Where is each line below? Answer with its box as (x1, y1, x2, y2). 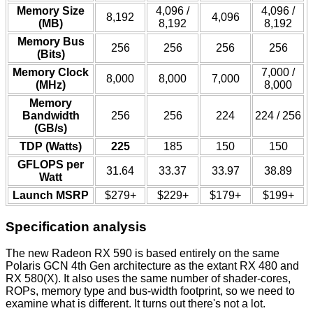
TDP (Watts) (20, 140, 82, 153)
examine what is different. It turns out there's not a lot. (6, 298, 265, 310)
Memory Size (17, 5, 85, 17)
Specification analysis (6, 219, 147, 234)
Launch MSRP (13, 189, 89, 202)
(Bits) (36, 48, 65, 61)
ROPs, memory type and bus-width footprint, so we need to (6, 285, 295, 298)
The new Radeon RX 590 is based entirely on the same (6, 247, 279, 260)
